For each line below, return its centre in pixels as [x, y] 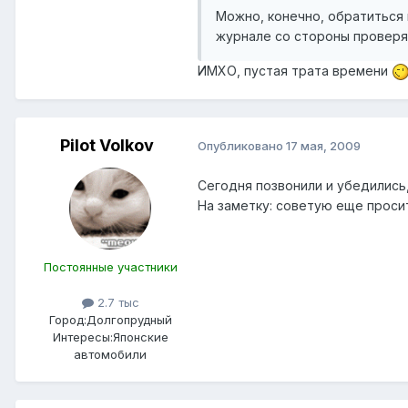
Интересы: [82, 337]
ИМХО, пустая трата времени [295, 70]
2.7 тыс [116, 302]
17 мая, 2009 [323, 146]
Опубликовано [242, 146]
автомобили [110, 354]
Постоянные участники [110, 266]
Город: [67, 319]
